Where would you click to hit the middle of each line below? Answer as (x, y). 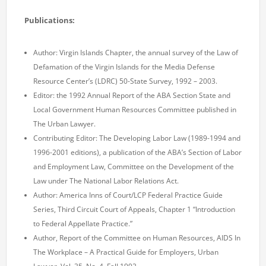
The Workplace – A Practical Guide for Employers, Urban (126, 252)
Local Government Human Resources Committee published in (135, 109)
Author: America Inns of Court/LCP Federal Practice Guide (128, 195)
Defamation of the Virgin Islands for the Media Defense (124, 66)
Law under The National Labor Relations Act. (106, 180)
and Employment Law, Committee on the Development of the (134, 166)
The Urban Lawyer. (64, 123)
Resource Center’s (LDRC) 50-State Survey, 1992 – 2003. (125, 81)
